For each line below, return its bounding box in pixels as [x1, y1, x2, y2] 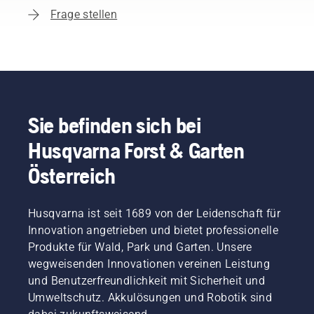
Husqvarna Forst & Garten [28, 137, 245, 163]
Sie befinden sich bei [28, 112, 201, 138]
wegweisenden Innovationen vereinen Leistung [28, 257, 271, 271]
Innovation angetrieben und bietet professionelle [28, 224, 279, 237]
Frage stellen [50, 8, 118, 21]
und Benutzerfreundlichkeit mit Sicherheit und [28, 274, 265, 287]
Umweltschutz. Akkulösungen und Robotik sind [28, 291, 273, 304]
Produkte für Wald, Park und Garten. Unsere [28, 240, 252, 254]
